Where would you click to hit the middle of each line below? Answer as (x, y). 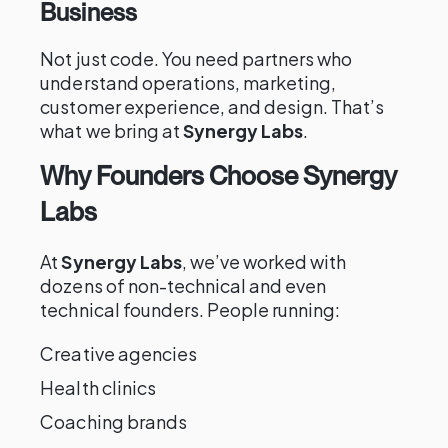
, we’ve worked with (264, 261)
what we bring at (111, 130)
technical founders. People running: (190, 309)
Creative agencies (118, 353)
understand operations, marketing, (188, 82)
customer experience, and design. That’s (212, 106)
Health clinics (98, 387)
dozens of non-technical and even (183, 285)
